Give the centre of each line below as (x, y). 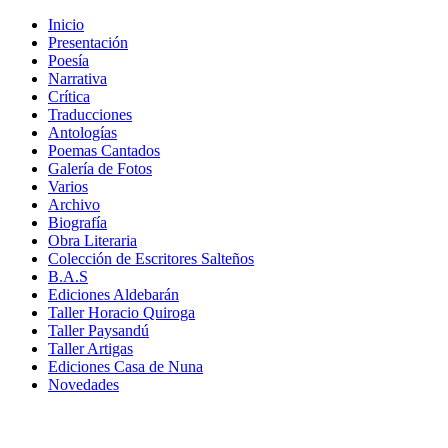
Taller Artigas (90, 348)
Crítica (69, 96)
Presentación (88, 42)
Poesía (68, 60)
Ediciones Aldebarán (113, 294)
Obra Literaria (92, 240)
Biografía (77, 222)
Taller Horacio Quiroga (121, 312)
